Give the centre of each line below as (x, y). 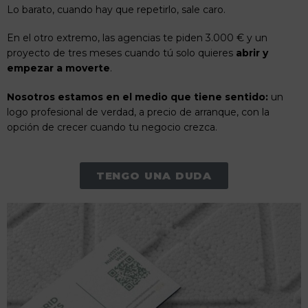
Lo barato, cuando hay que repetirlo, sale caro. (116, 9)
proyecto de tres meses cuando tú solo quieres (121, 53)
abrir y (252, 53)
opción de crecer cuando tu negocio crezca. (112, 128)
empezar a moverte (58, 68)
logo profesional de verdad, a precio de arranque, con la (138, 112)
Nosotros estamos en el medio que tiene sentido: (137, 97)
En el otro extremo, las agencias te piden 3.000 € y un (137, 38)
